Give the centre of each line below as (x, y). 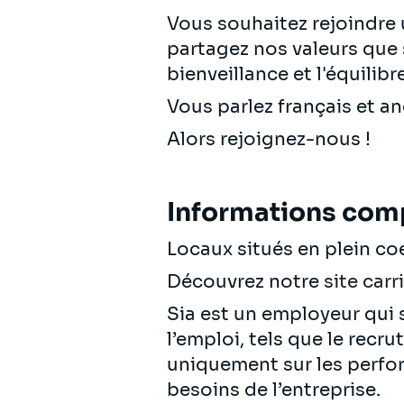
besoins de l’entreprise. (274, 390)
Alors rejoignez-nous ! (271, 139)
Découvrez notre (245, 281)
